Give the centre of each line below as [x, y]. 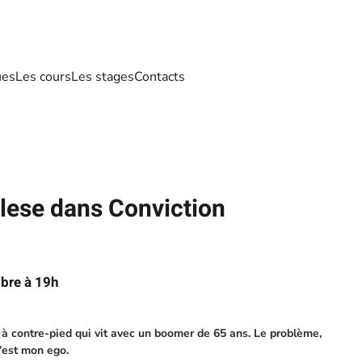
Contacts [160, 77]
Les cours [43, 77]
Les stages [103, 77]
